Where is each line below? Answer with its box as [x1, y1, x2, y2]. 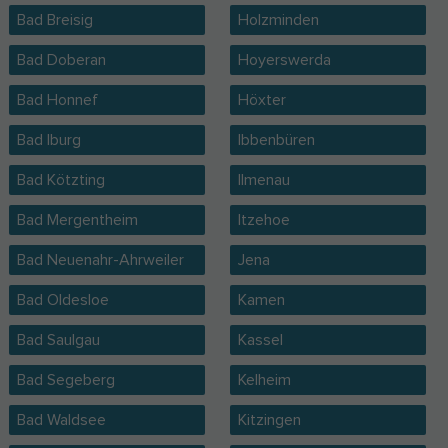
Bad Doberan [16, 52, 106, 68]
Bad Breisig [16, 12, 93, 28]
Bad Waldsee [16, 412, 106, 428]
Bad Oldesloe [16, 292, 109, 308]
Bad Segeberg [16, 372, 115, 388]
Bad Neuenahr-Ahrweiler [16, 252, 184, 268]
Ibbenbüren [237, 132, 315, 148]
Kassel [237, 332, 283, 348]
